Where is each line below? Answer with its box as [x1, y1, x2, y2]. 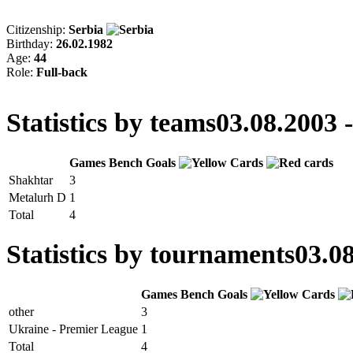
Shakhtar [9, 173, 53, 187]
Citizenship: [6, 22, 69, 36]
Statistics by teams [6, 107, 216, 137]
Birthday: [6, 36, 56, 50]
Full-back [36, 65, 87, 79]
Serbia [69, 22, 106, 36]
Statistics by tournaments [6, 240, 295, 269]
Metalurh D [9, 190, 66, 204]
